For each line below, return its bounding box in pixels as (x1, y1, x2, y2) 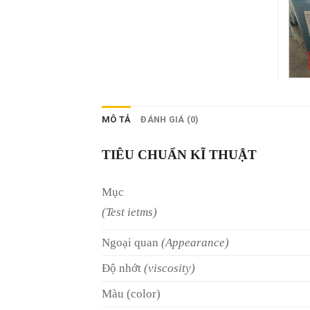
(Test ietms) (102, 206, 157, 219)
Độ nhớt (102, 262, 144, 275)
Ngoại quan (102, 236, 161, 250)
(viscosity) (144, 262, 195, 275)
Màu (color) (102, 287, 161, 301)
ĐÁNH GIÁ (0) (140, 114, 199, 125)
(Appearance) (161, 236, 229, 250)
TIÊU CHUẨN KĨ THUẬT (102, 147, 257, 163)
